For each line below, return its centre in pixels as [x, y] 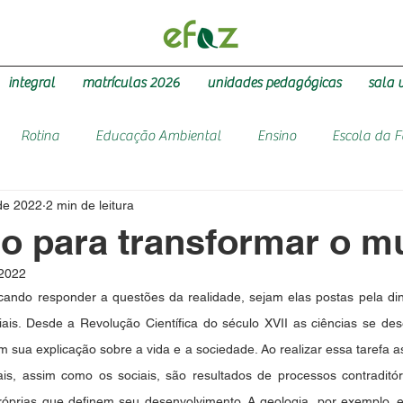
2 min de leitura [90, 205]
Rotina [40, 136]
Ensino [277, 136]
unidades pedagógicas [273, 83]
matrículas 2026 [130, 83]
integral [31, 83]
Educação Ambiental [158, 136]
